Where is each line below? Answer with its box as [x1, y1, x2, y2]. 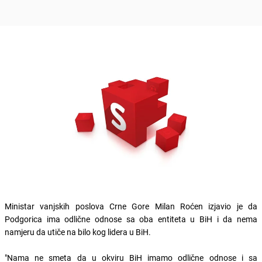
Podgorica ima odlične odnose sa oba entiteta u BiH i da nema [5, 213, 257, 225]
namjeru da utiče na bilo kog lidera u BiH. [5, 226, 151, 237]
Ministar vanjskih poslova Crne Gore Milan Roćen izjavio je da [5, 200, 257, 212]
